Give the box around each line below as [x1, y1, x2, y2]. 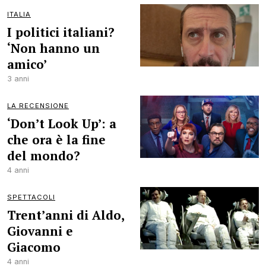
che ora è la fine [7, 131, 106, 148]
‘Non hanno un [7, 40, 100, 56]
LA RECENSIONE [7, 102, 69, 110]
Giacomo [7, 239, 61, 255]
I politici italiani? [7, 24, 115, 40]
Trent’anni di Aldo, [7, 207, 124, 223]
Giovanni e [7, 223, 73, 239]
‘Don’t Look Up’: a [7, 115, 116, 132]
